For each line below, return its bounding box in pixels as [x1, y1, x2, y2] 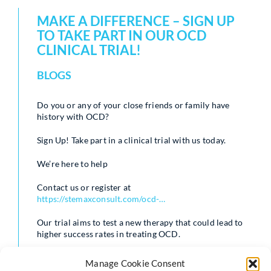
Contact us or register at [37, 181, 131, 192]
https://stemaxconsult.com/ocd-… [37, 193, 166, 204]
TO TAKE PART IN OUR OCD [37, 27, 206, 44]
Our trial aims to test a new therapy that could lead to [37, 217, 243, 227]
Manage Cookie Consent [85, 258, 186, 269]
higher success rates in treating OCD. [37, 228, 180, 239]
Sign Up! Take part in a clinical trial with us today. [37, 134, 226, 145]
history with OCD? [37, 111, 109, 122]
